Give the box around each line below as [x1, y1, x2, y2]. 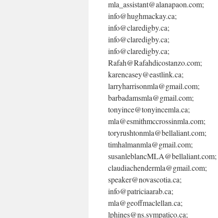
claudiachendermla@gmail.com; [108, 163, 207, 173]
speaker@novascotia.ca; [108, 174, 182, 184]
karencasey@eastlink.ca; [108, 69, 183, 79]
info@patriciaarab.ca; [108, 186, 173, 196]
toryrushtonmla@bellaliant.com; [108, 127, 206, 138]
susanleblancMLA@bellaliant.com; [108, 151, 217, 161]
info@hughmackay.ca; [108, 11, 177, 21]
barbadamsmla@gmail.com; [108, 92, 194, 103]
